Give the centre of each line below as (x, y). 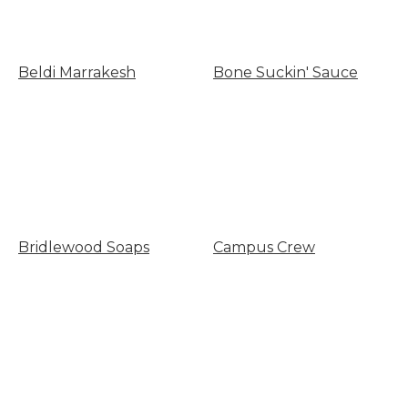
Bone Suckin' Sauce (285, 72)
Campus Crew (264, 248)
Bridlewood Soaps (84, 248)
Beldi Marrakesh (77, 72)
